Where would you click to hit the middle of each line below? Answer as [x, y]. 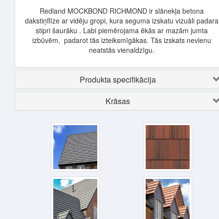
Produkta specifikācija [118, 79]
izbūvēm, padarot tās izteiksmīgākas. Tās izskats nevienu [121, 40]
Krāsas [118, 101]
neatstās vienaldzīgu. [121, 50]
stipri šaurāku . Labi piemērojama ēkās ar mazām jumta [121, 30]
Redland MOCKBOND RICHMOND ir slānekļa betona [121, 11]
